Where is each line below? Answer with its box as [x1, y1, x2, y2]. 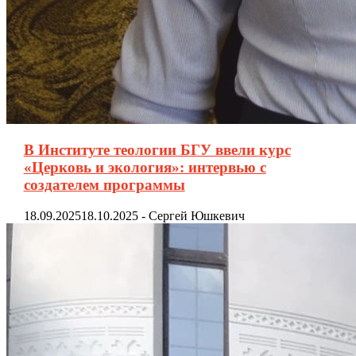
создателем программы [23, 176, 185, 194]
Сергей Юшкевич [148, 209, 245, 223]
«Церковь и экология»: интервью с [23, 159, 266, 176]
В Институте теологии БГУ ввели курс [23, 141, 291, 159]
